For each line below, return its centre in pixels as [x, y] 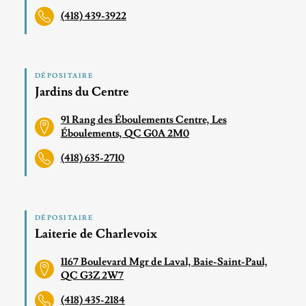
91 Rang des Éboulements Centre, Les [143, 120]
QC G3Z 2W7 [92, 275]
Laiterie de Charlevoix [96, 234]
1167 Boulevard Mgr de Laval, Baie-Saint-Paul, [164, 262]
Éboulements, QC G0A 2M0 [125, 133]
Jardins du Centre [82, 92]
